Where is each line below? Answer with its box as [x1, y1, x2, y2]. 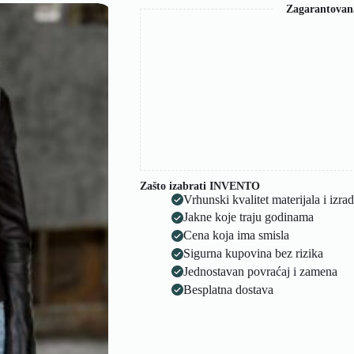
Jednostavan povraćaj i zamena [183, 264, 337, 278]
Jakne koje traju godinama [183, 210, 314, 224]
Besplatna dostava [183, 282, 273, 296]
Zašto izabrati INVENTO [139, 179, 260, 192]
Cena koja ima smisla [183, 228, 289, 243]
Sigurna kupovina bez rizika [183, 247, 323, 261]
